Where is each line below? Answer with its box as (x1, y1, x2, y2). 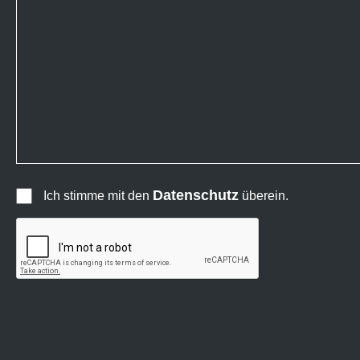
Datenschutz (153, 187, 239, 204)
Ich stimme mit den (43, 189, 153, 203)
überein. (239, 189, 288, 203)
